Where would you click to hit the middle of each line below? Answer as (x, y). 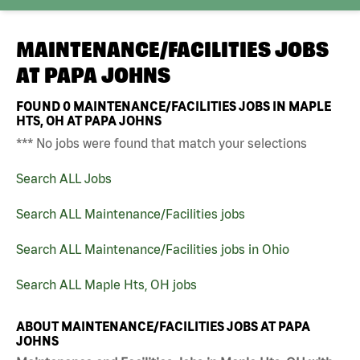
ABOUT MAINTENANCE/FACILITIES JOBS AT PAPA (163, 326)
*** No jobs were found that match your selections (162, 143)
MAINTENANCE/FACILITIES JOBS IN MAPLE (201, 106)
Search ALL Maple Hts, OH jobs (106, 284)
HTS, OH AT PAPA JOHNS (89, 120)
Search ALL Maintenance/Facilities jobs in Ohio (153, 249)
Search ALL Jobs (64, 178)
